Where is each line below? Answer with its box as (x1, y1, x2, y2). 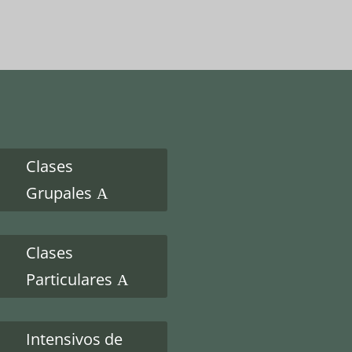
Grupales (26, 182, 92, 203)
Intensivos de (26, 328, 123, 350)
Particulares (26, 269, 112, 290)
